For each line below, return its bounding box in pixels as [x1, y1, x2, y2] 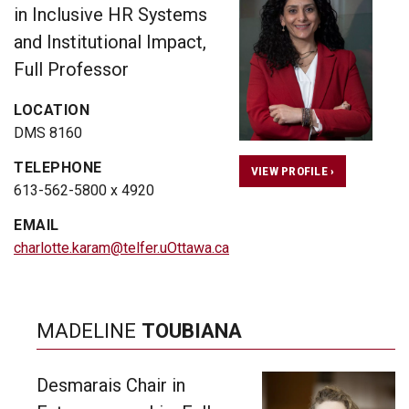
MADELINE [37, 318, 142, 342]
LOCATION [14, 100, 89, 119]
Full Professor [14, 58, 129, 80]
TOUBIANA [142, 318, 242, 342]
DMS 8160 [14, 123, 82, 142]
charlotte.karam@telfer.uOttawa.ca [14, 238, 229, 257]
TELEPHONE [14, 158, 102, 176]
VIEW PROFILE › [250, 163, 335, 179]
